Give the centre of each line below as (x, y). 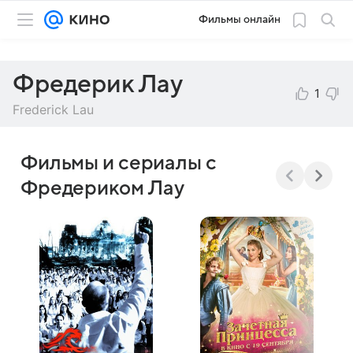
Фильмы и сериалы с (119, 163)
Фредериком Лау (103, 188)
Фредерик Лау (98, 84)
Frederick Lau (53, 110)
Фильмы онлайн (240, 19)
